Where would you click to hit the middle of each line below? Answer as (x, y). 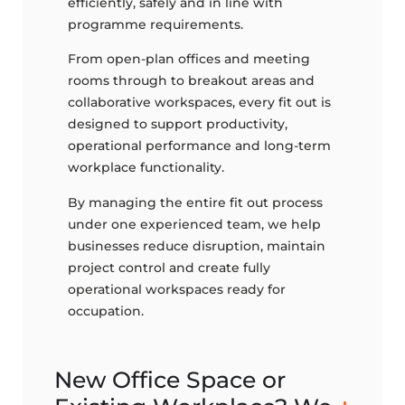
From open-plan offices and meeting (189, 59)
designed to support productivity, (178, 124)
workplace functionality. (146, 168)
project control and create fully (169, 267)
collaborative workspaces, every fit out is (199, 103)
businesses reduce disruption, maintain (197, 245)
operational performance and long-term (199, 146)
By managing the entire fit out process (195, 202)
